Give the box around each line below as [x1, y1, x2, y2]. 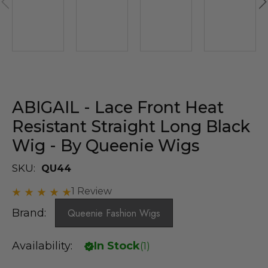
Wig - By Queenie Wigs [12, 135, 199, 156]
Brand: [12, 206, 49, 220]
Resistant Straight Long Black [12, 116, 250, 136]
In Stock [94, 239, 140, 253]
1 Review [71, 185, 112, 197]
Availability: [12, 239, 72, 252]
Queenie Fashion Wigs [68, 206, 160, 220]
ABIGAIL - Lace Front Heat [12, 97, 224, 117]
